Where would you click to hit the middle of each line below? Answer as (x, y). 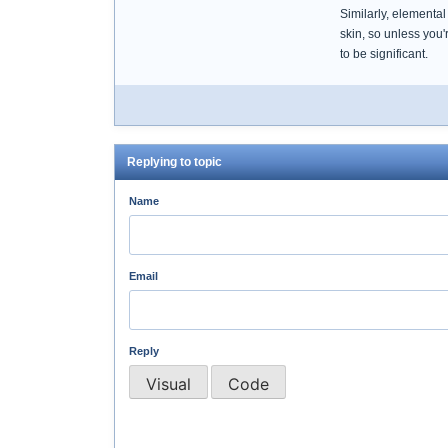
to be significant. (384, 54)
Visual (168, 383)
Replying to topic (174, 162)
